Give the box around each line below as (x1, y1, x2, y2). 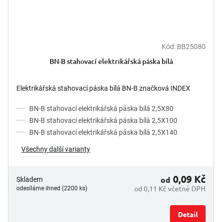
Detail (178, 209, 198, 219)
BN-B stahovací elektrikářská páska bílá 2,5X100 (29, 116, 177, 124)
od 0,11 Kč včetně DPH (134, 183, 206, 193)
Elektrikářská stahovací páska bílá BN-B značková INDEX (16, 84, 190, 92)
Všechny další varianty (21, 145, 90, 153)
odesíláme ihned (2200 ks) (16, 184, 87, 192)
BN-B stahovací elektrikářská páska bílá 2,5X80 (29, 104, 173, 112)
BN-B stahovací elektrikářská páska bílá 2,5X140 (29, 128, 177, 136)
